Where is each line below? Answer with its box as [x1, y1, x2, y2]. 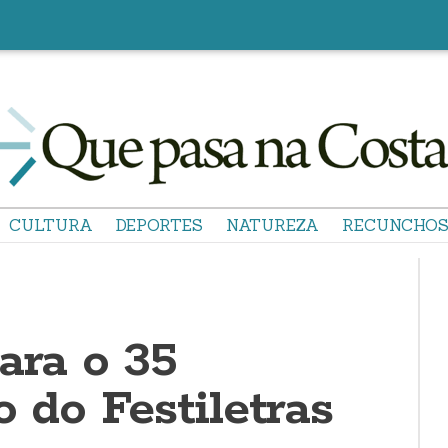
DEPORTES [116, 215, 203, 235]
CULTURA [9, 215, 93, 235]
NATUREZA [226, 215, 319, 235]
